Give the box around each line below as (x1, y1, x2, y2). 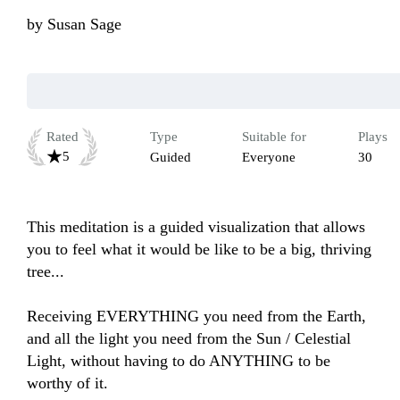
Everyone (242, 150, 296, 165)
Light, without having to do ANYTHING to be (27, 352, 330, 371)
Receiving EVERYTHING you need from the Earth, (27, 307, 366, 326)
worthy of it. (27, 374, 108, 393)
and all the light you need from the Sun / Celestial (27, 329, 351, 348)
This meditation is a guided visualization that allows (27, 218, 365, 237)
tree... (27, 262, 64, 281)
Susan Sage (47, 15, 121, 34)
